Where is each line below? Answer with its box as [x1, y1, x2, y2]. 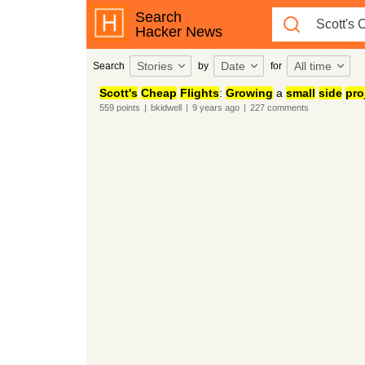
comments [264, 103, 309, 112]
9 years [191, 103, 222, 112]
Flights [179, 86, 219, 99]
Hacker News [134, 24, 222, 40]
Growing [225, 86, 273, 99]
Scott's [99, 86, 138, 99]
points [113, 103, 140, 112]
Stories [136, 59, 173, 73]
